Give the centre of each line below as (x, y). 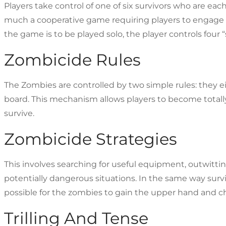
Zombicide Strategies (91, 139)
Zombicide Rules (72, 60)
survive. (19, 114)
